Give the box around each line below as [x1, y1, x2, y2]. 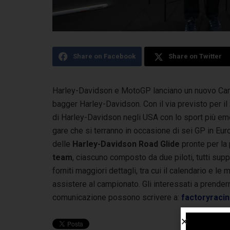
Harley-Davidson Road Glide [72, 139, 180, 149]
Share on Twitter [168, 52, 222, 60]
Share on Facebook [73, 52, 136, 60]
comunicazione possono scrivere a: [52, 192, 181, 202]
